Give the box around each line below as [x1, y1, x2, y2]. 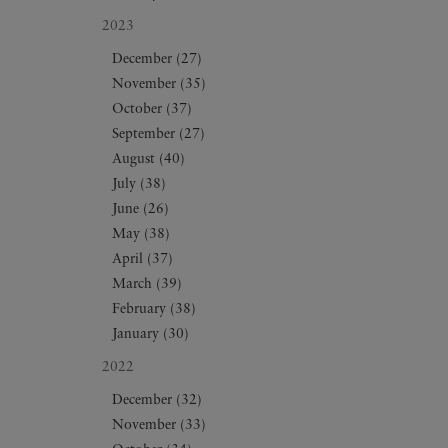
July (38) [112, 177, 166, 193]
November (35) [112, 77, 206, 93]
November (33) [112, 418, 206, 434]
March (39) [112, 277, 182, 293]
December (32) [112, 393, 202, 409]
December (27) [112, 52, 202, 68]
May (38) [112, 227, 170, 243]
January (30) [112, 327, 189, 343]
